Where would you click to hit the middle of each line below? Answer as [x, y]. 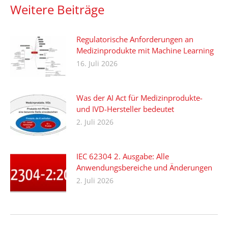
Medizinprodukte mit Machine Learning [145, 50]
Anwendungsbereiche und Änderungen [144, 167]
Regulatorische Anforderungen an [135, 39]
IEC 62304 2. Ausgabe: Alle [123, 156]
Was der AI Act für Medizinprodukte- [139, 98]
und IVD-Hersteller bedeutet [125, 109]
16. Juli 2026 [97, 63]
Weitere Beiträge [57, 9]
